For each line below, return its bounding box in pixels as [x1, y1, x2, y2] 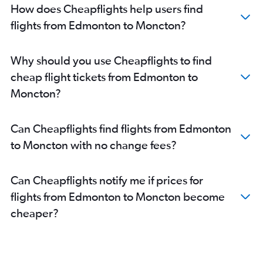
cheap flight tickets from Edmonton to [11, 70, 198, 84]
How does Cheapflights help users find [11, 2, 203, 16]
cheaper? [11, 206, 59, 220]
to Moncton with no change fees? [11, 138, 177, 152]
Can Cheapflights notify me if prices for [11, 173, 203, 187]
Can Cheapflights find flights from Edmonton [11, 122, 231, 136]
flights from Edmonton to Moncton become [11, 190, 225, 204]
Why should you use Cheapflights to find [11, 53, 212, 68]
